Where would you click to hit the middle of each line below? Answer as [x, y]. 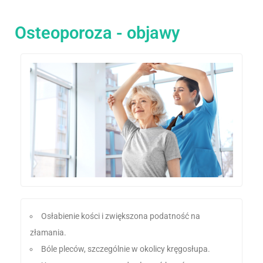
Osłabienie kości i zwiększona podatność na [121, 216]
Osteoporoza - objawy [97, 33]
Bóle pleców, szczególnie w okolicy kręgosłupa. [126, 249]
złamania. [48, 233]
